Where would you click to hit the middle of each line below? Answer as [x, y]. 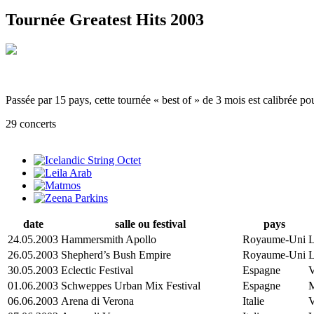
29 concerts [31, 123]
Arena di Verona [97, 301]
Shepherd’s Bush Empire [116, 254]
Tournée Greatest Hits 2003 [105, 19]
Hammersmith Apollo [109, 239]
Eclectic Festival [97, 270]
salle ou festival [150, 224]
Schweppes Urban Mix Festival [131, 285]
